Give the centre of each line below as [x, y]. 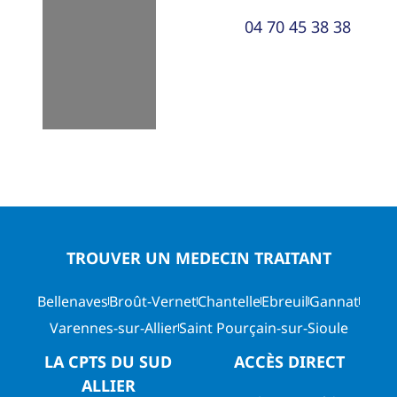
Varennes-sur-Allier [113, 327]
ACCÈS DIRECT [289, 361]
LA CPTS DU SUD [108, 361]
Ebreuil [285, 301]
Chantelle [229, 301]
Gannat [334, 301]
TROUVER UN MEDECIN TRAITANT [198, 257]
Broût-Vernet [153, 301]
